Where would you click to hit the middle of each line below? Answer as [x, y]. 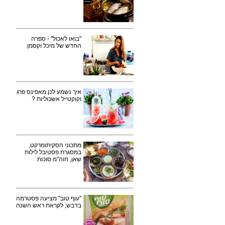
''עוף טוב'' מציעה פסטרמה [49, 198]
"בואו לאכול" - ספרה [56, 39]
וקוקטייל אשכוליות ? [57, 99]
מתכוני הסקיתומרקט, [55, 145]
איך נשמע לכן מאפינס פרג [49, 92]
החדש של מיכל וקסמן [54, 46]
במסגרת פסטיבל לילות [53, 152]
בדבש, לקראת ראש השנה [49, 205]
